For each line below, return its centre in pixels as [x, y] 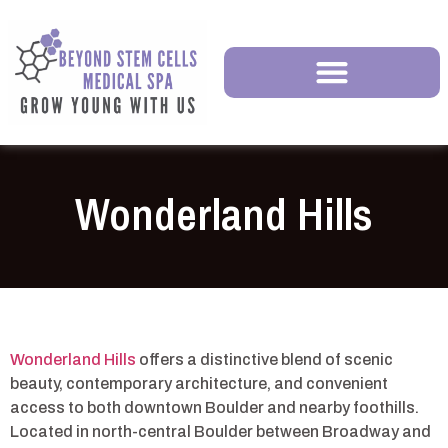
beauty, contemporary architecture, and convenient [199, 383]
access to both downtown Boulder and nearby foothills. [214, 407]
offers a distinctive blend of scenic [264, 359]
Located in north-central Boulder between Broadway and [220, 431]
